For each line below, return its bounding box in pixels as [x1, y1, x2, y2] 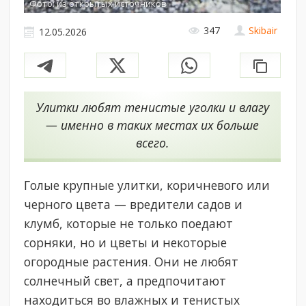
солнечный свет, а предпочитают [24, 273, 227, 290]
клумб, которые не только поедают [24, 215, 234, 232]
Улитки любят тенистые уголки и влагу [36, 99, 269, 116]
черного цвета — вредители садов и [24, 196, 243, 213]
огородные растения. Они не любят [24, 253, 239, 270]
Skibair [249, 24, 278, 38]
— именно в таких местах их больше [46, 117, 260, 134]
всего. [136, 135, 169, 152]
